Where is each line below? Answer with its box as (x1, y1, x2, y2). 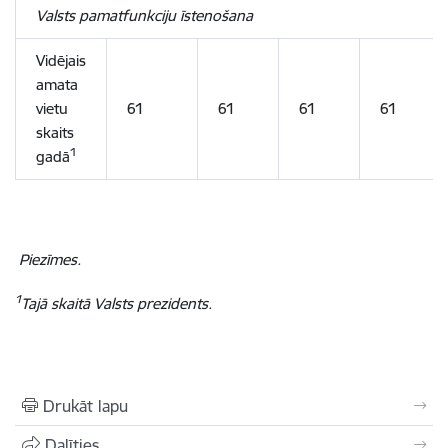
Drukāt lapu (43, 395, 128, 416)
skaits (36, 122, 74, 142)
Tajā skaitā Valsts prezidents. (21, 293, 212, 313)
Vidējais (36, 50, 86, 70)
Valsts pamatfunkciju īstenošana (36, 5, 253, 25)
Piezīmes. (19, 249, 81, 269)
